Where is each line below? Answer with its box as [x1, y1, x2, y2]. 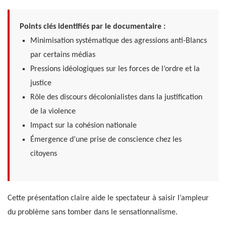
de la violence [30, 107, 76, 116]
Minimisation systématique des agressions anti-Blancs [30, 37, 207, 45]
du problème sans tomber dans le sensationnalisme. [8, 208, 178, 217]
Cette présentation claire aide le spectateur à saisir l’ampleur [8, 194, 209, 203]
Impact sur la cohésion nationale [30, 122, 137, 130]
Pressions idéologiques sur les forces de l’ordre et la [30, 65, 200, 74]
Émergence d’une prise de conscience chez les [30, 136, 182, 144]
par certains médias [30, 51, 95, 60]
